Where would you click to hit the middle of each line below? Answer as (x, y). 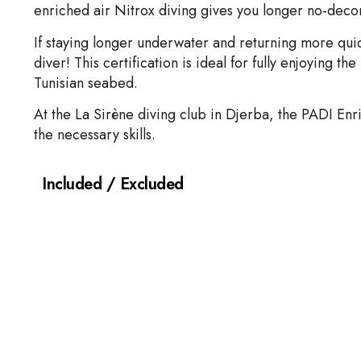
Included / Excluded (113, 184)
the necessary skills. (95, 135)
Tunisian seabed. (86, 83)
